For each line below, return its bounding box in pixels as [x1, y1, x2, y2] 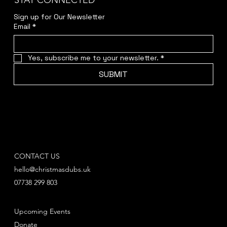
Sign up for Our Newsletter [13, 12, 105, 22]
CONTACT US [14, 152, 60, 161]
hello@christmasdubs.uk [14, 165, 91, 174]
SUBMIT [99, 69, 128, 80]
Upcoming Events [14, 207, 71, 216]
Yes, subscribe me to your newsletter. [27, 53, 159, 63]
